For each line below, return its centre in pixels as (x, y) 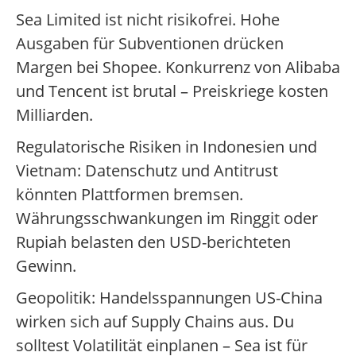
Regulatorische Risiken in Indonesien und (166, 147)
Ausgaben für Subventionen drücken (150, 44)
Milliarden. (54, 115)
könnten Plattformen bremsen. (130, 195)
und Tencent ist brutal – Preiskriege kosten (172, 91)
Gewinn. (46, 266)
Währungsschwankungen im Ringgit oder (167, 219)
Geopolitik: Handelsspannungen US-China (169, 298)
